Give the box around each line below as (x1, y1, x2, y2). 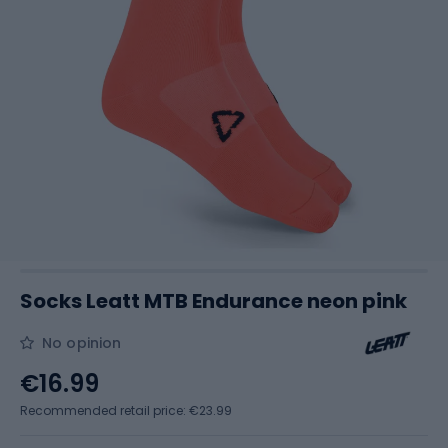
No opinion (42, 333, 122, 353)
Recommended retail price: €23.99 (20, 402, 232, 419)
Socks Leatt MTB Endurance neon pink (20, 287, 407, 315)
